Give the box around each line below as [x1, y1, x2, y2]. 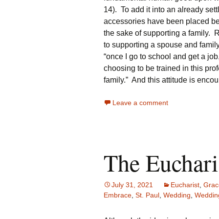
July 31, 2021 [111, 181, 153, 189]
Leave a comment [112, 99, 168, 107]
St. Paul [135, 191, 159, 199]
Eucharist [171, 181, 199, 189]
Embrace [104, 191, 131, 199]
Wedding [163, 191, 191, 199]
